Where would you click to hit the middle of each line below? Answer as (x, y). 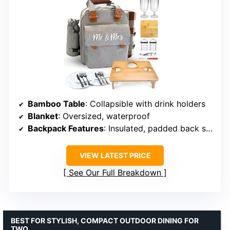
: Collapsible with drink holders (145, 104)
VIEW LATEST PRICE (115, 156)
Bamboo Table (56, 104)
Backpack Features (66, 129)
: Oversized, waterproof (104, 116)
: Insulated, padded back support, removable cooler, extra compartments (155, 129)
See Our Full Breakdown (115, 173)
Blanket (43, 116)
